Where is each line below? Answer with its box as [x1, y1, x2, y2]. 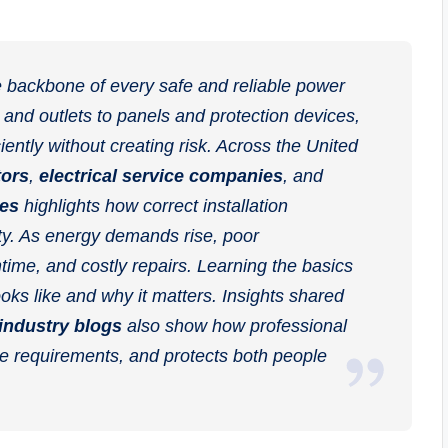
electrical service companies [39, 166, 283, 187]
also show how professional [122, 316, 347, 337]
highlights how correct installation [19, 196, 288, 217]
